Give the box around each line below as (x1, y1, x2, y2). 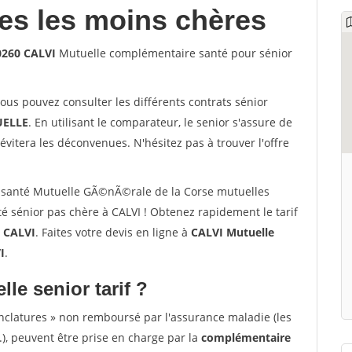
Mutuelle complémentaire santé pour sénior (56, 46, 292, 60)
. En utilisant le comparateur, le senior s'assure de (28, 115, 292, 130)
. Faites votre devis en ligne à (35, 225, 191, 240)
